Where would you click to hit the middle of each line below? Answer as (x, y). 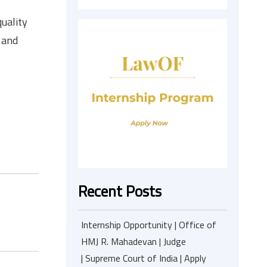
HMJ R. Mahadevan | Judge (133, 241)
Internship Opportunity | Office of (149, 225)
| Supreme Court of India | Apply (144, 258)
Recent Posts (120, 191)
